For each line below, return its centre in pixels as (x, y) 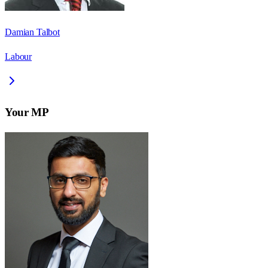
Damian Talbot (32, 32)
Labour (19, 57)
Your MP (27, 112)
